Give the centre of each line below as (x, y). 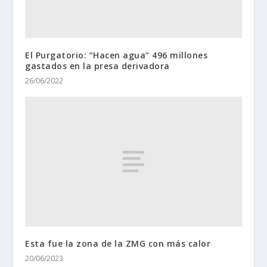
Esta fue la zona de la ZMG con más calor (118, 244)
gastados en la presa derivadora (97, 66)
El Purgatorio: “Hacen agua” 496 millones (117, 55)
